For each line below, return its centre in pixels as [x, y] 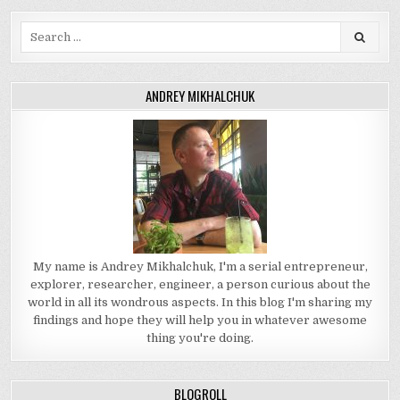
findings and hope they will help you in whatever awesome [200, 320]
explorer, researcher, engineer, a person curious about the [200, 284]
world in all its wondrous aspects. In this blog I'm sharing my [200, 302]
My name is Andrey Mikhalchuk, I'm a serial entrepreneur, [200, 267]
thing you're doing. [200, 338]
